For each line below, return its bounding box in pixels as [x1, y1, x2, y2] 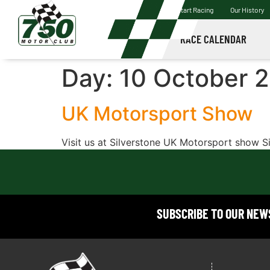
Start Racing [176, 5, 213, 14]
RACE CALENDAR [180, 32, 246, 46]
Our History [230, 5, 265, 14]
